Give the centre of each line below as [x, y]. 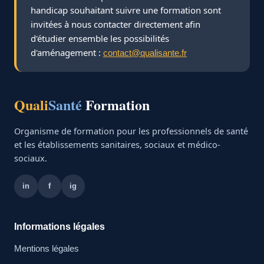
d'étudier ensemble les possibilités [100, 38]
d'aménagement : [67, 52]
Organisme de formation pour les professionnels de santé [131, 131]
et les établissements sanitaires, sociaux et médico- [117, 144]
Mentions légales [47, 248]
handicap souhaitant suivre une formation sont [126, 10]
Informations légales [60, 226]
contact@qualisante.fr [145, 52]
